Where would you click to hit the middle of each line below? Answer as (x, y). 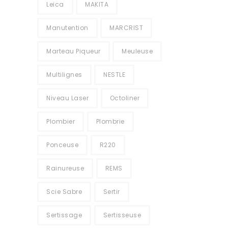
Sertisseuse (122, 215)
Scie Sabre (64, 192)
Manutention (67, 28)
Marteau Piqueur (74, 51)
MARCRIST (126, 28)
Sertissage (64, 215)
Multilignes (64, 75)
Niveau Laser (67, 98)
